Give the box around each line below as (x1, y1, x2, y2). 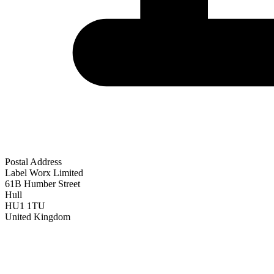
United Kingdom (5, 211, 70, 222)
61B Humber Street (5, 178, 80, 189)
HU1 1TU (5, 200, 45, 211)
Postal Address (5, 156, 62, 167)
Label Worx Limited (5, 167, 83, 178)
